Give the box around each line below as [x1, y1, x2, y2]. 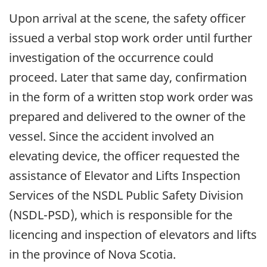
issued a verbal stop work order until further [9, 30, 252, 46]
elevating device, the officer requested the [9, 148, 240, 164]
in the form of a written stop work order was [9, 89, 253, 105]
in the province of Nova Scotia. [9, 246, 176, 263]
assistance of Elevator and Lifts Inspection [9, 167, 240, 184]
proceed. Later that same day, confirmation [9, 69, 247, 86]
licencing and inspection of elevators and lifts [9, 226, 257, 243]
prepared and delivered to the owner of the [9, 108, 246, 125]
